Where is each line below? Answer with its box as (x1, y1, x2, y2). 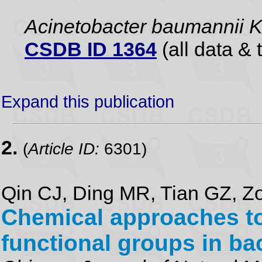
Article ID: (28, 139, 99, 158)
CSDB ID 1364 (25, 38, 157, 60)
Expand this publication (1, 92, 174, 111)
